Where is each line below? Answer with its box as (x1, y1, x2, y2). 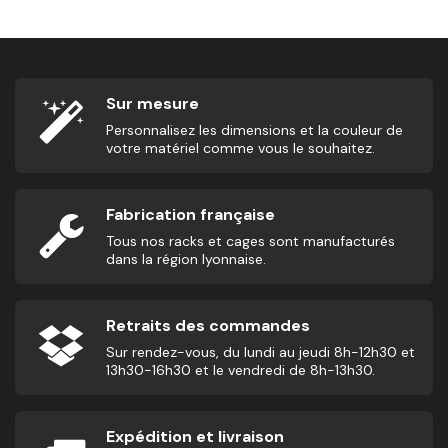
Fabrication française (106, 204, 275, 226)
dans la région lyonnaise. (106, 250, 266, 269)
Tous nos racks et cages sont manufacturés (106, 232, 395, 251)
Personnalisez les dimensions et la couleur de (106, 121, 403, 140)
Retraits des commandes (106, 315, 310, 337)
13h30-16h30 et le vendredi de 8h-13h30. (106, 361, 375, 380)
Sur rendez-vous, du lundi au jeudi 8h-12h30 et (106, 343, 415, 362)
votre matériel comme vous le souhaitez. (106, 139, 375, 158)
